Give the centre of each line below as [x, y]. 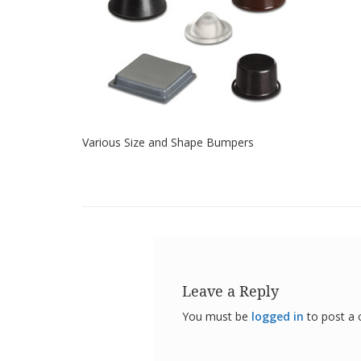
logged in [278, 317]
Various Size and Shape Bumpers [168, 142]
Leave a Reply [231, 291]
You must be [217, 317]
